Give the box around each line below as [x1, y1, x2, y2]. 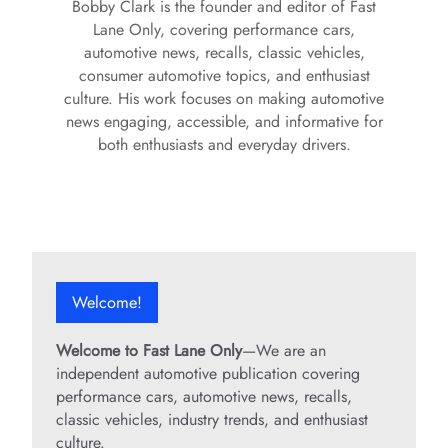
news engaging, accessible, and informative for [65, 110, 383, 134]
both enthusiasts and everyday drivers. [97, 133, 351, 157]
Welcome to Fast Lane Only [56, 339, 242, 363]
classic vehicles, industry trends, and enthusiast [56, 408, 368, 432]
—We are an [242, 339, 326, 363]
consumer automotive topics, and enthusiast [78, 64, 370, 88]
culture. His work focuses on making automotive [64, 87, 384, 111]
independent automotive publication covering [56, 362, 360, 386]
